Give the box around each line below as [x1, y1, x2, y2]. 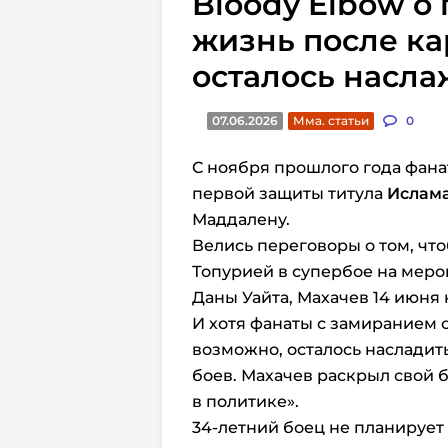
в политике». [192, 392, 299, 411]
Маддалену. [192, 210, 290, 229]
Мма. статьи [293, 113, 369, 128]
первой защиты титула [192, 184, 387, 203]
